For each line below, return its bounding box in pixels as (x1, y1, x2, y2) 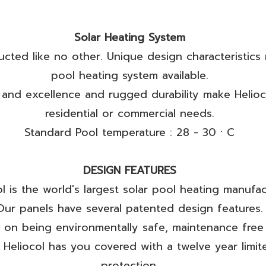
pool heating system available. (50, 67, 208, 84)
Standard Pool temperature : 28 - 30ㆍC (24, 124, 235, 141)
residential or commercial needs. (45, 105, 214, 122)
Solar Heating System (74, 29, 185, 46)
